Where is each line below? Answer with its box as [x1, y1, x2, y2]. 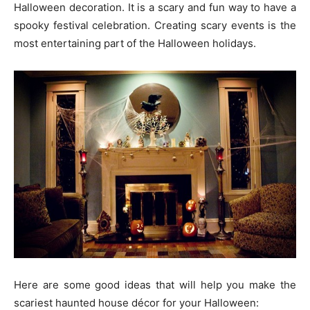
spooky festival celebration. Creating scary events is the [14, 19, 296, 32]
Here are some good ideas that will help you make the [14, 278, 296, 292]
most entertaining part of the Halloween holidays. [14, 37, 256, 50]
